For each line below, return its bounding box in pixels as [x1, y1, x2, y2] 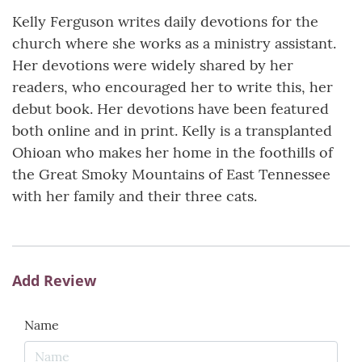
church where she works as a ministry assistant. [12, 34, 336, 53]
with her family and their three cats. [12, 187, 257, 206]
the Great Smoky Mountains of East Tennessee [12, 165, 330, 184]
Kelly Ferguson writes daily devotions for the [12, 12, 318, 32]
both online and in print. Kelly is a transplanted [12, 121, 332, 141]
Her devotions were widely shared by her [12, 56, 293, 75]
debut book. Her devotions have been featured [12, 99, 329, 119]
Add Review [12, 271, 96, 291]
